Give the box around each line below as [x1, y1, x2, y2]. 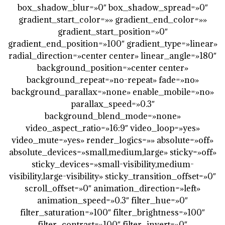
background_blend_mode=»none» [44, 110, 181, 122]
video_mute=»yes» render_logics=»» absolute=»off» [12, 134, 213, 146]
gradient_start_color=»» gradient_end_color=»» [18, 14, 207, 25]
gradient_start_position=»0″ [57, 26, 168, 37]
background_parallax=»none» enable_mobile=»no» [11, 86, 214, 97]
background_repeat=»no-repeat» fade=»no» [26, 74, 199, 85]
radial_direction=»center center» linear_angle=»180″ [9, 50, 216, 61]
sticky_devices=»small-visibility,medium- [31, 158, 194, 170]
